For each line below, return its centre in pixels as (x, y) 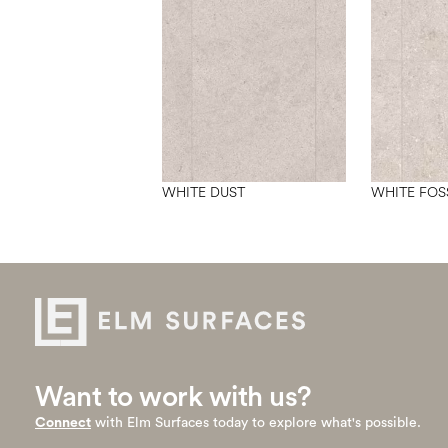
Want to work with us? (173, 396)
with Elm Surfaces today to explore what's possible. (256, 422)
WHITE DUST (203, 192)
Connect (63, 422)
